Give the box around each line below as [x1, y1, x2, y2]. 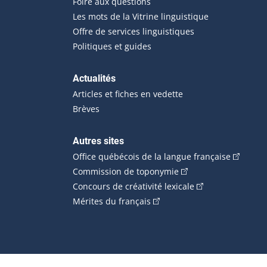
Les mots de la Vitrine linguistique [73, 11, 209, 22]
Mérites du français [73, 195, 151, 207]
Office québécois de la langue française [73, 151, 231, 162]
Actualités [73, 73, 116, 84]
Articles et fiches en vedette [73, 88, 183, 100]
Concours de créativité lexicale [73, 181, 194, 192]
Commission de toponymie [73, 166, 179, 177]
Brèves [73, 103, 100, 114]
